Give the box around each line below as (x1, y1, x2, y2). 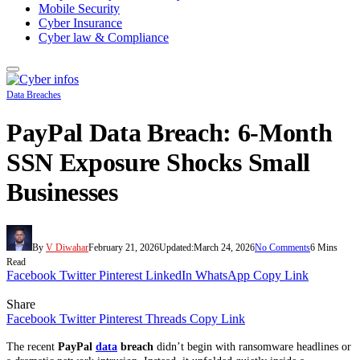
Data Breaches (6, 89, 61, 100)
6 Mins (310, 241, 337, 253)
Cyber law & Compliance (39, 31, 169, 44)
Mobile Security (39, 2, 120, 15)
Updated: (159, 241, 194, 253)
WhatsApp (195, 268, 250, 282)
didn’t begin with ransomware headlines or (153, 340, 351, 353)
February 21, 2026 (88, 241, 159, 253)
